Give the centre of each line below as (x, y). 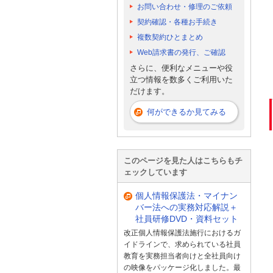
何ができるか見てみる (186, 112)
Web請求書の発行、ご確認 (181, 53)
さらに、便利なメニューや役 (181, 68)
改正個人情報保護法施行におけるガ (182, 233)
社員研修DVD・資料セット (187, 218)
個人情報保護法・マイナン (186, 195)
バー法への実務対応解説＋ (186, 207)
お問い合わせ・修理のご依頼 (185, 7)
